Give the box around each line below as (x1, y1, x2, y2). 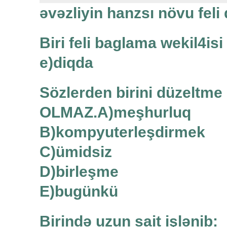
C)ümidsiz (40, 143, 112, 161)
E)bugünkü (40, 183, 118, 200)
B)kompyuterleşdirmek (40, 124, 205, 141)
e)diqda (40, 54, 93, 71)
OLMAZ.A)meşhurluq (40, 104, 191, 121)
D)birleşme (40, 163, 119, 180)
